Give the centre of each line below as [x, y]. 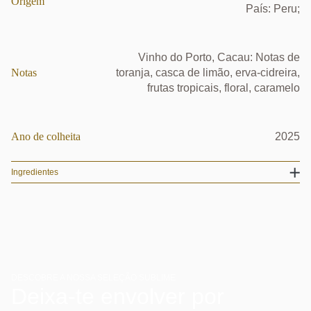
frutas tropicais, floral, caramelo [224, 88]
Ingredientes [35, 172]
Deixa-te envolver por [118, 296]
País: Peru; [273, 9]
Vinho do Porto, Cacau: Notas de [219, 57]
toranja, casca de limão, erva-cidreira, [208, 73]
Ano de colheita [46, 136]
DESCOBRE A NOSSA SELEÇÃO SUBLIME [93, 278]
